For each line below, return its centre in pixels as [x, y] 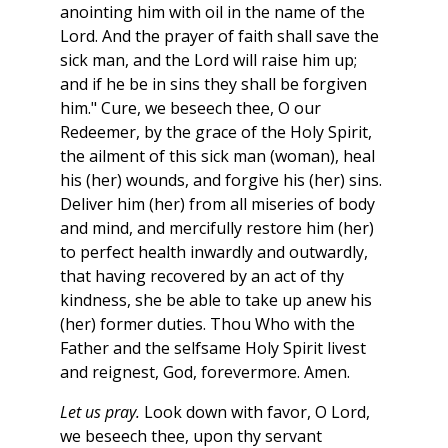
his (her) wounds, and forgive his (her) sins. [221, 180]
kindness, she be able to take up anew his [216, 300]
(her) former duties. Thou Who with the [207, 324]
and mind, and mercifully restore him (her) [217, 228]
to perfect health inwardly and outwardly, [214, 252]
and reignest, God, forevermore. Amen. [205, 372]
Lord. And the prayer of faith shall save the [219, 36]
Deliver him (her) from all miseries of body [217, 204]
